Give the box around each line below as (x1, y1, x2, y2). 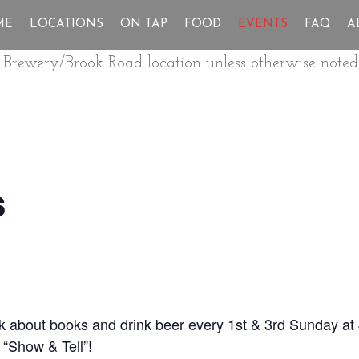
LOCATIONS (29, 18, 103, 30)
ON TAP (119, 18, 167, 30)
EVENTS (237, 18, 288, 30)
